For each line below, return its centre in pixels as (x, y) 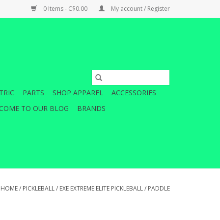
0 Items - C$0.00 (65, 9)
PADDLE (159, 188)
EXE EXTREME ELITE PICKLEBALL (101, 188)
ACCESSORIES (134, 93)
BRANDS (91, 108)
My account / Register (140, 9)
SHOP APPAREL (78, 93)
